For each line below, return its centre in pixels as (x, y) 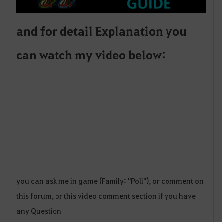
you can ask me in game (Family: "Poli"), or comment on (110, 181)
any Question (39, 210)
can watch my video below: (91, 55)
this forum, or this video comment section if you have (106, 195)
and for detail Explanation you (101, 31)
